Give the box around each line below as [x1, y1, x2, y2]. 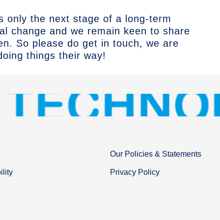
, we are [139, 37, 179, 49]
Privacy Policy [110, 167, 160, 176]
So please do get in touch [16, 37, 139, 49]
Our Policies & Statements [110, 150, 201, 159]
